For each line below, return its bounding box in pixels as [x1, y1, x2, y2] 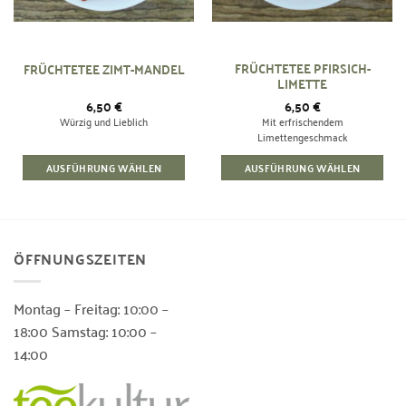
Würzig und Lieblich [60, 111, 148, 131]
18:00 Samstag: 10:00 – [14, 317, 157, 343]
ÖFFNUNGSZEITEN [14, 245, 148, 272]
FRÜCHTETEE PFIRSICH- [234, 56, 371, 81]
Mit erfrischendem [261, 111, 343, 131]
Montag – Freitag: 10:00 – [14, 295, 169, 321]
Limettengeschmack [256, 127, 348, 147]
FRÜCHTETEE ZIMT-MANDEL [23, 56, 185, 81]
